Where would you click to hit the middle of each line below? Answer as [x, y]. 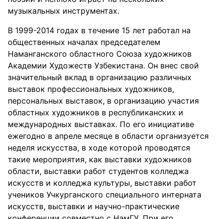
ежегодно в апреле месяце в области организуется [108, 136]
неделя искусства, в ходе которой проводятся [99, 148]
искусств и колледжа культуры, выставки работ [102, 183]
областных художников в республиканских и [96, 112]
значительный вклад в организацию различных [100, 77]
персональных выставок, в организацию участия [103, 101]
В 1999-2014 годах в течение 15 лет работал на [99, 30]
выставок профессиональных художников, [91, 89]
